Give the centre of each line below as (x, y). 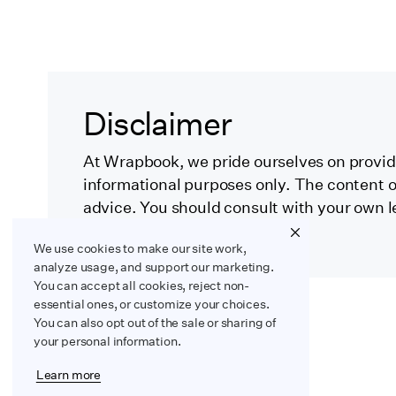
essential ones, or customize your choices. (152, 305)
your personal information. (107, 342)
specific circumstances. (170, 231)
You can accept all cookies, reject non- (142, 286)
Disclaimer (157, 123)
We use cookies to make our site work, (140, 249)
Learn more (69, 375)
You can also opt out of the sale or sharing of (155, 323)
